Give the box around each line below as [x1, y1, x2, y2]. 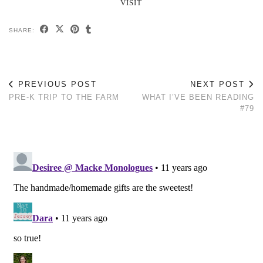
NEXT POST [190, 79, 248, 89]
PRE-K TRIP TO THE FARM [9, 92, 119, 102]
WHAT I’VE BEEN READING [142, 92, 254, 102]
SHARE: [9, 26, 37, 33]
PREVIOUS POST [15, 79, 97, 89]
